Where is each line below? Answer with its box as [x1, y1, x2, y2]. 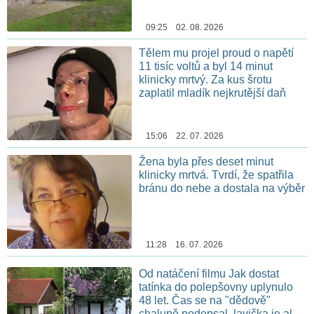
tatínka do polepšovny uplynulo [139, 280, 294, 293]
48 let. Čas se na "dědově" [139, 294, 271, 306]
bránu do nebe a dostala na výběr [139, 182, 306, 195]
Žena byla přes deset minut [139, 156, 274, 168]
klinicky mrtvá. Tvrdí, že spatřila [139, 169, 294, 182]
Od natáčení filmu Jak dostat [139, 267, 280, 280]
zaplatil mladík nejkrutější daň [139, 87, 287, 100]
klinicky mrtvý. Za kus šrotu [139, 74, 273, 86]
